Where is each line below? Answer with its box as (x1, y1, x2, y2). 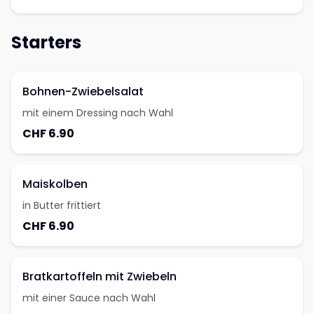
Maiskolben (22, 176, 88, 192)
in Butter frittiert (22, 198, 101, 212)
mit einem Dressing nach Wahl (22, 106, 173, 120)
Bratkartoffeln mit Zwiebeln (22, 268, 177, 285)
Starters (11, 31, 81, 54)
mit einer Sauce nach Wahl (22, 291, 156, 305)
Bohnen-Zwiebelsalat (22, 83, 144, 100)
